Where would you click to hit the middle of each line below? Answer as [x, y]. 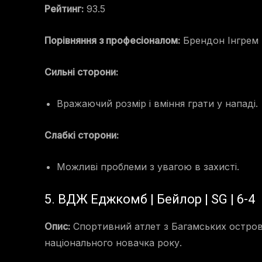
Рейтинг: [64, 9]
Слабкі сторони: [82, 135]
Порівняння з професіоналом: [112, 41]
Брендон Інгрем [219, 41]
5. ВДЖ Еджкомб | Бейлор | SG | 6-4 [150, 199]
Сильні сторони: [81, 72]
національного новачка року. [113, 243]
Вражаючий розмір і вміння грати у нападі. [157, 104]
